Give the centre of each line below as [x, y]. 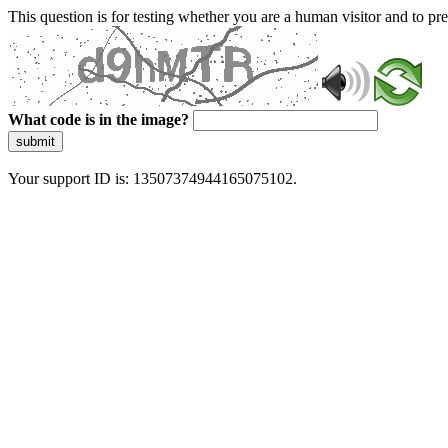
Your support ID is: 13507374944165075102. [152, 178]
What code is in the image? [98, 119]
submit [35, 141]
